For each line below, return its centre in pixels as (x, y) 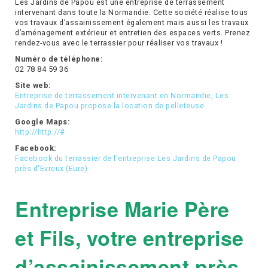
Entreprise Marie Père (122, 209)
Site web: (33, 86)
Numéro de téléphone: (59, 59)
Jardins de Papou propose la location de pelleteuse (109, 106)
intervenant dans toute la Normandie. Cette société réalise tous (132, 13)
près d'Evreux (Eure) (51, 169)
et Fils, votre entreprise (130, 238)
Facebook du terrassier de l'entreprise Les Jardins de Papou (126, 159)
